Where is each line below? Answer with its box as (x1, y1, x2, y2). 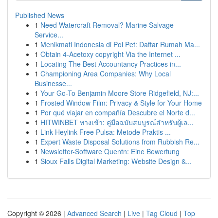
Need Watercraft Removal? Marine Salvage (40, 20, 174, 30)
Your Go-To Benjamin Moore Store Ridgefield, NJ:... (40, 88, 199, 98)
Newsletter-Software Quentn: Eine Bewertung (40, 146, 180, 156)
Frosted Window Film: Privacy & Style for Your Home (40, 98, 202, 108)
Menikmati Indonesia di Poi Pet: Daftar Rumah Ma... (40, 39, 200, 49)
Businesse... (35, 78, 72, 88)
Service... (35, 30, 63, 39)
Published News (15, 10, 64, 20)
